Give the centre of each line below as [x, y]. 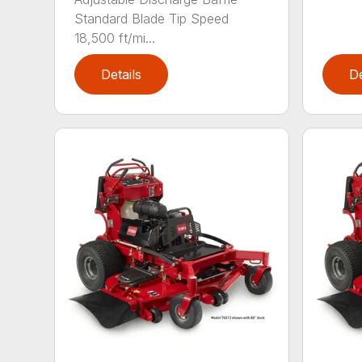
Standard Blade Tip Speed [152, 18]
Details [122, 74]
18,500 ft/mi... [115, 38]
